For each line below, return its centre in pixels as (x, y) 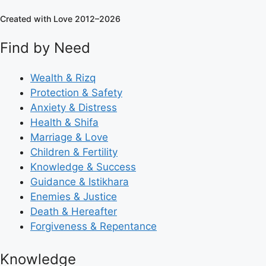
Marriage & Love (69, 137)
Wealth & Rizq (63, 77)
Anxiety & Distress (74, 107)
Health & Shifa (64, 122)
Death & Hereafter (74, 211)
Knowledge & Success (83, 167)
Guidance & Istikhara (80, 181)
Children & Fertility (74, 152)
